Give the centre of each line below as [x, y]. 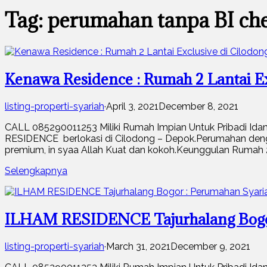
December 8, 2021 [198, 106]
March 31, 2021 [138, 246]
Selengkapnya [36, 170]
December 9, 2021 [210, 246]
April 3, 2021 [132, 106]
